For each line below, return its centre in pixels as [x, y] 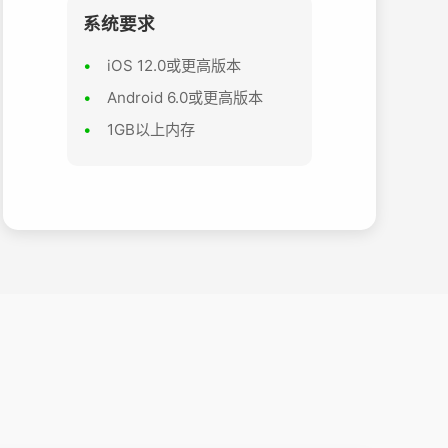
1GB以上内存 [150, 129]
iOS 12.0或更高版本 [173, 65]
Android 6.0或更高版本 [184, 97]
